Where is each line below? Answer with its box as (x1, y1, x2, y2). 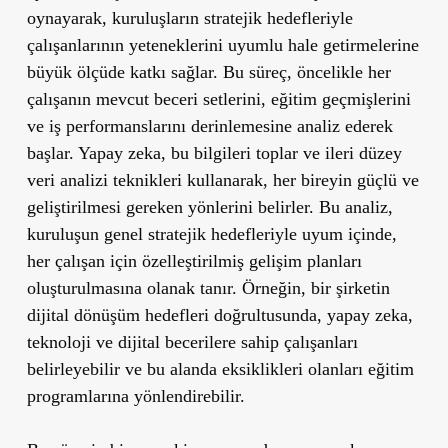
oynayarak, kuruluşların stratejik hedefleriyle (26, 8, 353, 29)
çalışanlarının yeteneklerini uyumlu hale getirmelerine (26, 35, 419, 56)
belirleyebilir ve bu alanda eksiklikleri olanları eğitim (26, 359, 414, 380)
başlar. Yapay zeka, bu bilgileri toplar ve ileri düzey (26, 143, 402, 164)
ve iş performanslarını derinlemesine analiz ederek (26, 116, 393, 137)
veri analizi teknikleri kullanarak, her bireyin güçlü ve (26, 170, 419, 191)
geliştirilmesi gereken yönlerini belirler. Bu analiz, (26, 197, 393, 218)
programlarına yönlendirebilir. (26, 386, 245, 407)
